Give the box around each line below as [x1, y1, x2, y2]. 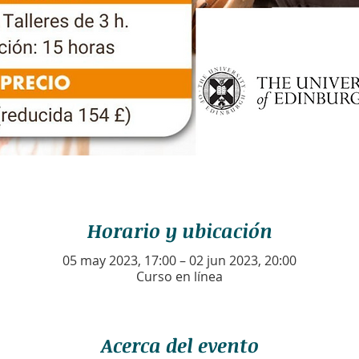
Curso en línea [136, 268, 223, 286]
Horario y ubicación [87, 217, 272, 244]
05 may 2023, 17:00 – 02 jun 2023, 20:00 [63, 252, 296, 270]
